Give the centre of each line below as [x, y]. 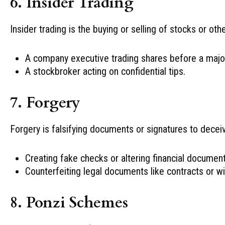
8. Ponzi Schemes [69, 202]
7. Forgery [45, 102]
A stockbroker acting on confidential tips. [105, 71]
